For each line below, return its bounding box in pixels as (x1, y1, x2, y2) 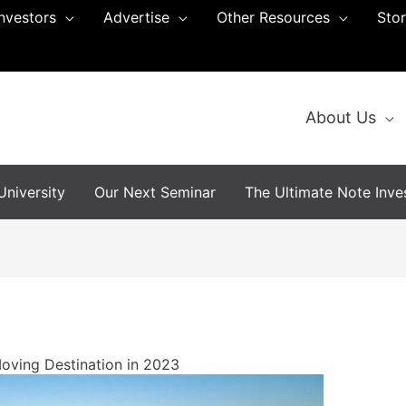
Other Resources (217, 8, 330, 26)
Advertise (103, 8, 169, 26)
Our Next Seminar (94, 183, 216, 201)
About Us (305, 108, 376, 127)
